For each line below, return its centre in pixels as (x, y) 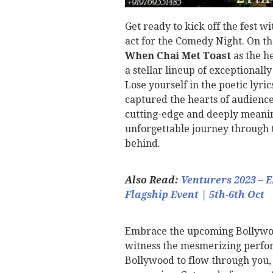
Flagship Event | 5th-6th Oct (194, 195)
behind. (142, 144)
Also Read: (153, 180)
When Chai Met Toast (178, 56)
